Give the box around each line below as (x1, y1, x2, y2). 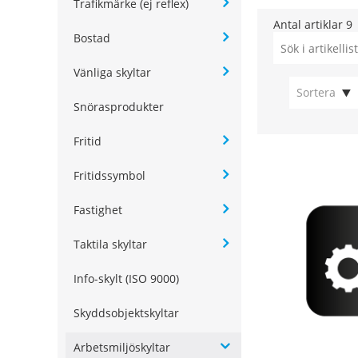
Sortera (296, 84, 336, 100)
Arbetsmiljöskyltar (74, 340, 170, 356)
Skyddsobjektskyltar (74, 305, 179, 321)
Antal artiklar (273, 17, 346, 33)
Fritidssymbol (74, 168, 145, 184)
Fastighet (74, 202, 122, 218)
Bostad (74, 30, 110, 46)
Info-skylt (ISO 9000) (74, 271, 179, 287)
